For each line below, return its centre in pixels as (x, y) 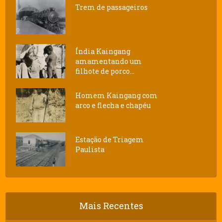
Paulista (90, 149)
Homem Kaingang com (117, 95)
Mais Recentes (111, 205)
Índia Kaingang (103, 51)
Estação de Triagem (110, 139)
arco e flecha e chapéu (113, 105)
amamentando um (109, 61)
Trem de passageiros (112, 7)
